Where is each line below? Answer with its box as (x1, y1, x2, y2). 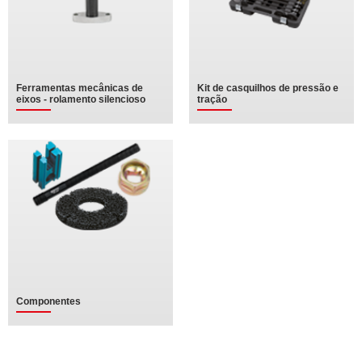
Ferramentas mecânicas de (16, 82, 143, 94)
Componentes (16, 296, 81, 307)
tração (197, 94, 227, 105)
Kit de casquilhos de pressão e (197, 82, 339, 94)
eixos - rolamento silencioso (16, 94, 145, 105)
